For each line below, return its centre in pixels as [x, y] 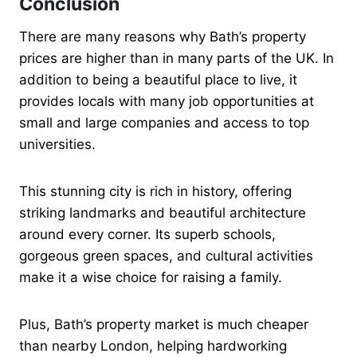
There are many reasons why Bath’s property [163, 37]
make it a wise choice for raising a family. [151, 278]
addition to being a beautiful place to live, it [158, 80]
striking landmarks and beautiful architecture [163, 213]
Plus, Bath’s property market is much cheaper [164, 325]
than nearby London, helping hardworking [153, 346]
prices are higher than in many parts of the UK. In [177, 59]
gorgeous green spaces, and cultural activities [166, 256]
